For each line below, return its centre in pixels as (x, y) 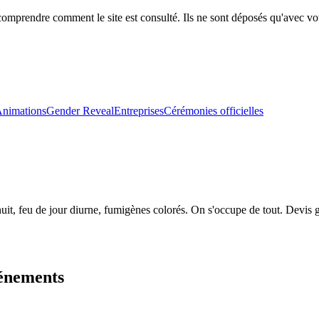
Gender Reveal (80, 111)
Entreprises (139, 111)
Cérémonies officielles (214, 111)
